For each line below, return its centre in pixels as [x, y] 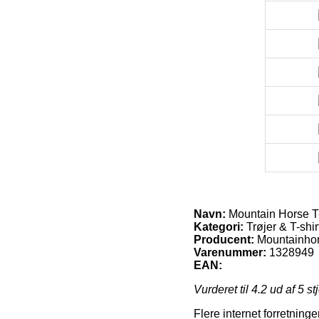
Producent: [224, 239]
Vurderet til [223, 289]
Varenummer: [230, 252]
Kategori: [219, 226]
